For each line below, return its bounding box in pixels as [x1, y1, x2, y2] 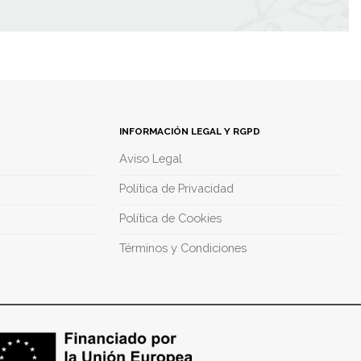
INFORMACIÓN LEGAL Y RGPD [118, 125, 260, 137]
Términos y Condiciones [118, 240, 247, 255]
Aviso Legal [118, 151, 182, 166]
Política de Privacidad [118, 181, 234, 196]
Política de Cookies [118, 210, 222, 225]
